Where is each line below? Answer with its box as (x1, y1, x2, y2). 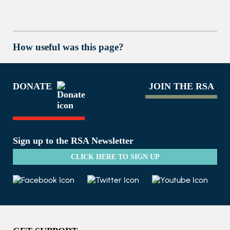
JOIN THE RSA (148, 81, 214, 91)
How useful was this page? (13, 42, 124, 52)
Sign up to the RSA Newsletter (13, 136, 133, 146)
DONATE (12, 81, 52, 91)
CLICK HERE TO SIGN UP (70, 153, 160, 161)
